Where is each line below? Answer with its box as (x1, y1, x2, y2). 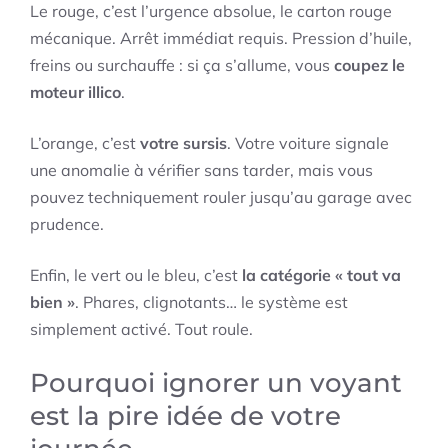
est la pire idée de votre (30, 400, 341, 433)
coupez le (334, 55, 405, 76)
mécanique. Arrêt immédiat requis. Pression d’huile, (30, 28, 412, 49)
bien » (30, 292, 75, 313)
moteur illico (30, 82, 121, 103)
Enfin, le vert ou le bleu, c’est (30, 265, 242, 286)
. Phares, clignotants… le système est (75, 292, 348, 313)
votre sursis (140, 133, 227, 154)
